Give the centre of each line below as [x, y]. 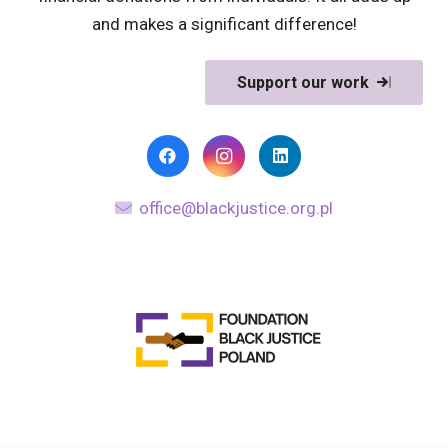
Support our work [302, 82]
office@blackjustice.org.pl [235, 208]
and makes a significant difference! [224, 23]
